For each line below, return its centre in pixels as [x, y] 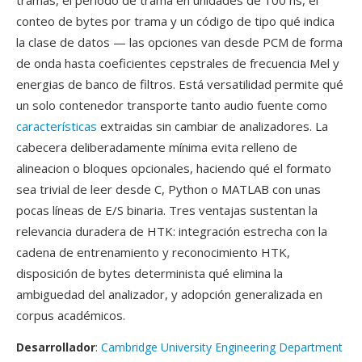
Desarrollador [56, 347]
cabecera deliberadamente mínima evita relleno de [157, 147]
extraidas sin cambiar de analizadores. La [213, 126]
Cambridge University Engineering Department [222, 347]
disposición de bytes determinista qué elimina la [149, 273]
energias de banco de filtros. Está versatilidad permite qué [180, 84]
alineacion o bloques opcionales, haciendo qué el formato [174, 168]
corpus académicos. [71, 315]
